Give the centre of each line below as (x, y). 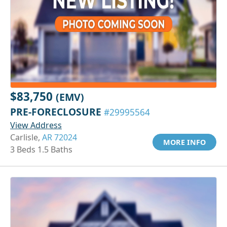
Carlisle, (26, 137)
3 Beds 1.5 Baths (41, 149)
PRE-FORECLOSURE (57, 111)
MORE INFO (184, 142)
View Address (36, 125)
